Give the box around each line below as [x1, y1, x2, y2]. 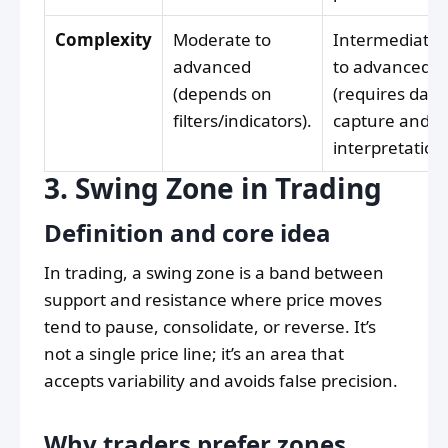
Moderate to [173, 28, 271, 52]
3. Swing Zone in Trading [44, 169, 382, 208]
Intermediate [333, 28, 439, 52]
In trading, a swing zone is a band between [44, 261, 384, 285]
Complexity [55, 28, 152, 52]
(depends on [173, 82, 272, 106]
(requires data [333, 82, 445, 106]
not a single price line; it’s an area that [44, 342, 344, 366]
